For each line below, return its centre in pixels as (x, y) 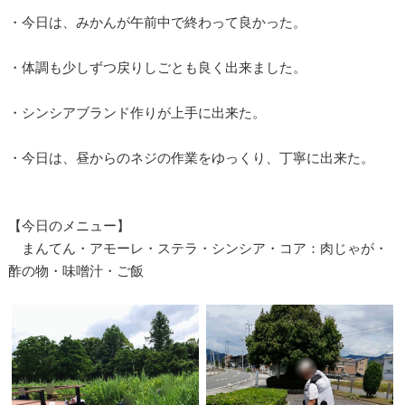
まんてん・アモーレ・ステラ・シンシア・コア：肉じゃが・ (198, 248)
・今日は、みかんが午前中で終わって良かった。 (157, 22)
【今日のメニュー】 (69, 225)
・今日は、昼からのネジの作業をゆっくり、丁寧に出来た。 (191, 157)
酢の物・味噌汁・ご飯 (75, 270)
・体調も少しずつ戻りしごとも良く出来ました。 (157, 67)
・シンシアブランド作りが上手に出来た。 (137, 112)
